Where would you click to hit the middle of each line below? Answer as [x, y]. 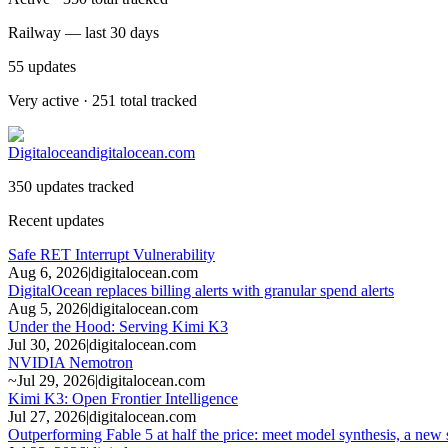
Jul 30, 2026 [47, 344]
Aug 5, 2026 [48, 308]
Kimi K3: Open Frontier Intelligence [123, 398]
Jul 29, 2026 [56, 380]
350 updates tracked [71, 186]
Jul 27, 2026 [47, 416]
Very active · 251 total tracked [102, 100]
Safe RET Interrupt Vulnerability [111, 254]
